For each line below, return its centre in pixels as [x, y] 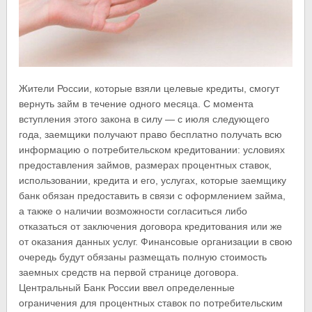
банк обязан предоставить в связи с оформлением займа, [153, 195]
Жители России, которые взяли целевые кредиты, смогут [149, 88]
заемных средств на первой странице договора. [129, 272]
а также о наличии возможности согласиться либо [133, 211]
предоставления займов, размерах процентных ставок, [146, 165]
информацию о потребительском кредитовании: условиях [152, 149]
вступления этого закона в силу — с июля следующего [145, 119]
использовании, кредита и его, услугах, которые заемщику [153, 180]
